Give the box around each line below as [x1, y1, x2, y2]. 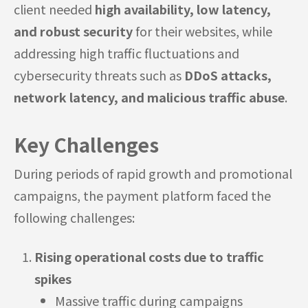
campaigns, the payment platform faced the [14, 186, 271, 204]
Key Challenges [14, 130, 159, 158]
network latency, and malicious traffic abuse [14, 87, 285, 106]
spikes [34, 269, 71, 287]
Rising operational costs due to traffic [34, 247, 264, 265]
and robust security [14, 21, 133, 40]
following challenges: [14, 208, 135, 226]
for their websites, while [133, 21, 272, 40]
